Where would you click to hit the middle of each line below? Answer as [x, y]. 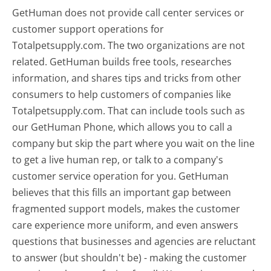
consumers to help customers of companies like [122, 94]
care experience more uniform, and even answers [126, 225]
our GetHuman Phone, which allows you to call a [122, 127]
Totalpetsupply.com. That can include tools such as [129, 110]
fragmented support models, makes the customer [126, 208]
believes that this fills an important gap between [122, 192]
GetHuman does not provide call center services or [129, 12]
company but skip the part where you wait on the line [134, 143]
